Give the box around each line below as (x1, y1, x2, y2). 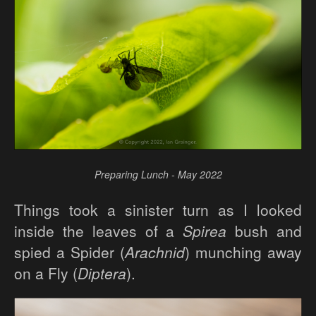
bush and (226, 220, 303, 242)
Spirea (183, 220, 227, 242)
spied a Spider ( (14, 241, 125, 263)
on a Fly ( (14, 262, 78, 284)
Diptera (78, 262, 126, 284)
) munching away (185, 241, 302, 263)
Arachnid (125, 241, 185, 263)
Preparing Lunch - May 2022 (94, 167, 222, 182)
